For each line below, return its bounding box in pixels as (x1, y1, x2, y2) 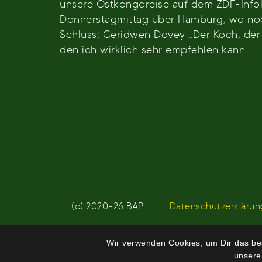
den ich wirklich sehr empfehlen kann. (60, 43, 247, 56)
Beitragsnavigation (59, 68, 225, 91)
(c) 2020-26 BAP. (71, 201, 145, 212)
